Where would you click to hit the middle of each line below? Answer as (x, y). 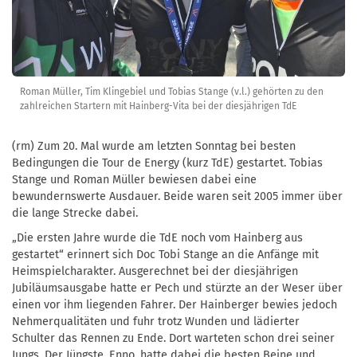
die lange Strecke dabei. (75, 213)
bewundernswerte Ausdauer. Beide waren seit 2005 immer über (177, 196)
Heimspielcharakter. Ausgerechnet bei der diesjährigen (155, 271)
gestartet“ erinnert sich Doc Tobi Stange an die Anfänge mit (165, 254)
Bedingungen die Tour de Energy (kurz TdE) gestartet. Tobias (167, 163)
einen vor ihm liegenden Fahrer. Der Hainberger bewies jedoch (175, 304)
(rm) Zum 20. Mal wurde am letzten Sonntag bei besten (154, 146)
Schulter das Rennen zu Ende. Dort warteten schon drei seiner (173, 338)
